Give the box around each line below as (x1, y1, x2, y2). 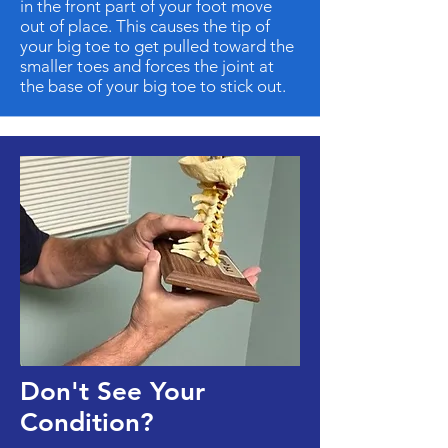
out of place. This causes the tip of (20, 16, 270, 36)
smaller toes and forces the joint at (20, 56, 274, 76)
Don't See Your (20, 376, 205, 407)
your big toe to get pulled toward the (20, 36, 294, 56)
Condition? (20, 407, 154, 438)
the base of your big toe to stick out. (20, 76, 290, 96)
